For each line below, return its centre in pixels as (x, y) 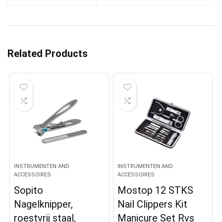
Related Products (48, 54)
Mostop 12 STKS (156, 191)
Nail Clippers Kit (153, 204)
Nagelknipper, (44, 204)
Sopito (29, 191)
